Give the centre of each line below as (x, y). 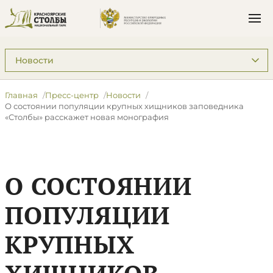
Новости (123, 95)
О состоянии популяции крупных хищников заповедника (124, 106)
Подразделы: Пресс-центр (67, 55)
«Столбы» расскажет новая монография (87, 117)
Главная (21, 95)
